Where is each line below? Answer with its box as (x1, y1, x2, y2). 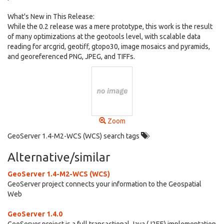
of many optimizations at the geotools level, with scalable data (7, 32, 200, 40)
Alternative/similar (7, 150, 110, 164)
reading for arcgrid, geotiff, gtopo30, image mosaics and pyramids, (7, 42, 210, 50)
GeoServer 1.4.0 (7, 210, 62, 218)
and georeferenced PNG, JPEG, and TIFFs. (7, 52, 135, 60)
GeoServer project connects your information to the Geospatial (7, 180, 201, 188)
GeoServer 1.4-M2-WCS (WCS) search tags (7, 132, 141, 140)
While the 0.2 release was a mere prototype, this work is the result (7, 22, 212, 30)
